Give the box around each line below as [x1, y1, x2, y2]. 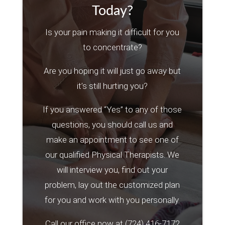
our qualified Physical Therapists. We [45, 150, 180, 160]
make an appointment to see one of [46, 135, 179, 145]
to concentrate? [82, 42, 142, 53]
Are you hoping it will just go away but [44, 66, 181, 76]
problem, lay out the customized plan [45, 180, 180, 190]
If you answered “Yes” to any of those [43, 104, 182, 115]
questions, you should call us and [52, 120, 173, 130]
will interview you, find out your [57, 165, 168, 175]
